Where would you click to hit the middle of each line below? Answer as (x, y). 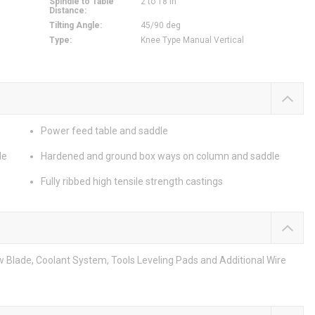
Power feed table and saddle (104, 131)
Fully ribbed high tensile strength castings (131, 182)
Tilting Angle (74, 26)
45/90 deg (160, 26)
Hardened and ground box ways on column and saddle (160, 156)
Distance (66, 11)
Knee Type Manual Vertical (192, 40)
